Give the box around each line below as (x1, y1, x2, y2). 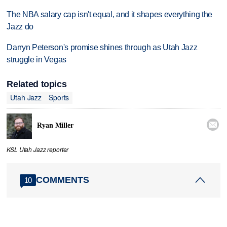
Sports (49, 92, 69, 103)
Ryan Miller (37, 122, 73, 130)
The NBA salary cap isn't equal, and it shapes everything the (7, 10, 213, 19)
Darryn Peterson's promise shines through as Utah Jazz (7, 43, 198, 52)
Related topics (7, 79, 67, 89)
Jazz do (7, 22, 34, 31)
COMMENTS (36, 175, 90, 185)
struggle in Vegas (7, 55, 66, 64)
